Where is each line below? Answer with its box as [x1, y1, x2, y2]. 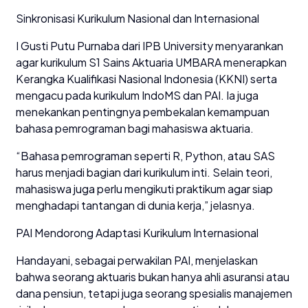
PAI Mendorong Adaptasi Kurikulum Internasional [16, 225, 258, 240]
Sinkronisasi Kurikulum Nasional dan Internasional [16, 10, 259, 25]
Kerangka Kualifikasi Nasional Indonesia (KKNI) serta [16, 71, 277, 86]
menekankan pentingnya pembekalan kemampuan [16, 104, 269, 119]
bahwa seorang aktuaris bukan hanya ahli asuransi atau [16, 269, 289, 284]
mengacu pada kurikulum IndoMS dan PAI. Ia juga [16, 87, 258, 102]
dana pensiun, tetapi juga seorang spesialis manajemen [16, 285, 292, 300]
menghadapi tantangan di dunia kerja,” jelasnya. [16, 197, 255, 212]
